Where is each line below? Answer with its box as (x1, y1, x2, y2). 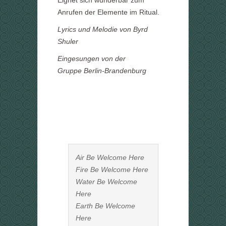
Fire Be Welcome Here (76, 165, 148, 174)
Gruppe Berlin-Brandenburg (58, 67, 146, 75)
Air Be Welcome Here (76, 153, 144, 161)
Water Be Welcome (76, 178, 137, 186)
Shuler (58, 37, 78, 45)
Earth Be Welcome (76, 202, 135, 210)
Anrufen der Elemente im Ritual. (58, 8, 159, 16)
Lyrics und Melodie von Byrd (58, 25, 148, 33)
